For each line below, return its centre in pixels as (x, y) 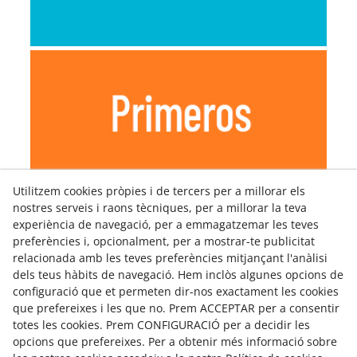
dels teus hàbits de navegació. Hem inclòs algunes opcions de (178, 275)
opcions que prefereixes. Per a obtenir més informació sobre (175, 341)
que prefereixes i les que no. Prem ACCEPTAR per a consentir (176, 308)
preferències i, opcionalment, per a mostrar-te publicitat (164, 241)
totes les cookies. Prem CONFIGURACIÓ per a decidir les (161, 325)
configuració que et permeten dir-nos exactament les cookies (176, 291)
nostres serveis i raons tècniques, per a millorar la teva (160, 208)
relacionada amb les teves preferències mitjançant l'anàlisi (170, 258)
